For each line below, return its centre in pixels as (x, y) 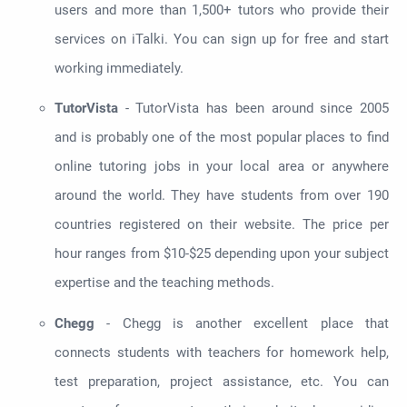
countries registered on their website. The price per (222, 225)
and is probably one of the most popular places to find (222, 138)
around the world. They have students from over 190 (222, 196)
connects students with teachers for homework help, (222, 352)
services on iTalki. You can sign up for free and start (222, 39)
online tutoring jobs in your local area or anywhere (222, 167)
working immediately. (119, 68)
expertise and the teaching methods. (164, 283)
